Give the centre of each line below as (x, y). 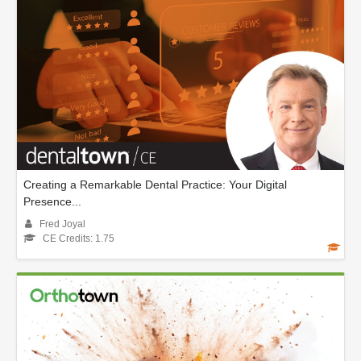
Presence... (52, 202)
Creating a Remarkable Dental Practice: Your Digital (155, 185)
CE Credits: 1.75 (79, 239)
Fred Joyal (62, 224)
